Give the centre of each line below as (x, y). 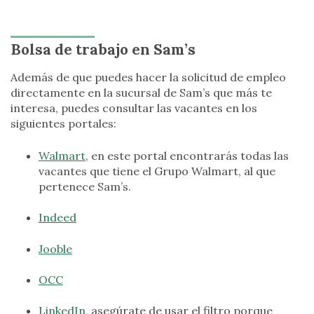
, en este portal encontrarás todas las (187, 155)
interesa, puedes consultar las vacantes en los (134, 108)
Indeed (57, 218)
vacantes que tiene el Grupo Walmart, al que (157, 171)
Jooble (55, 248)
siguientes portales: (63, 123)
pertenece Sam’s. (85, 186)
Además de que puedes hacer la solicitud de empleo (148, 77)
